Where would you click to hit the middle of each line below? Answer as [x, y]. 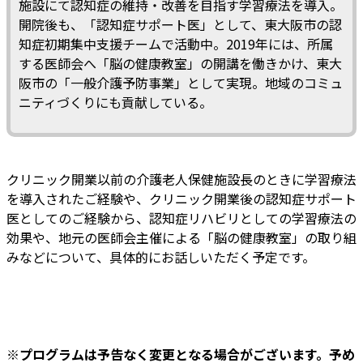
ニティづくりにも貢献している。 [115, 102]
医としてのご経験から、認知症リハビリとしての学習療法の [181, 218]
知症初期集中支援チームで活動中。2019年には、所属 [176, 43]
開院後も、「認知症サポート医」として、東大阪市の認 [180, 24]
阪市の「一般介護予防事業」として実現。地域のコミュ [181, 82]
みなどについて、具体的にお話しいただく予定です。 [161, 256]
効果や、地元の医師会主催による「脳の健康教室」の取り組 [181, 237]
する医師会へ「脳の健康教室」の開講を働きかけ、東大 [180, 63]
